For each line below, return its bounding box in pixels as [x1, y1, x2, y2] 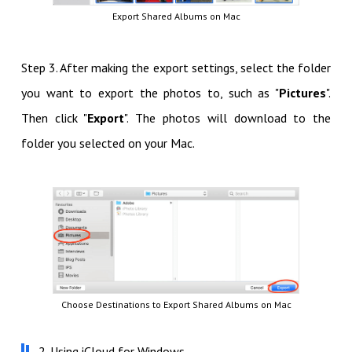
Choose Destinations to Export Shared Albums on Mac [60, 299, 291, 311]
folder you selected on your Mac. [20, 135, 197, 152]
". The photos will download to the [124, 110, 332, 126]
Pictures [279, 85, 327, 101]
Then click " [20, 110, 88, 126]
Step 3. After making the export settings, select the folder [20, 60, 332, 76]
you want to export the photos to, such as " [20, 85, 280, 101]
